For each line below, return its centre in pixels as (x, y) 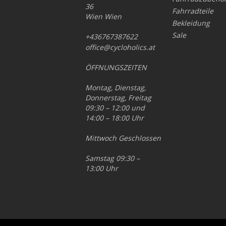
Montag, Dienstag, (115, 88)
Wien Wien (103, 17)
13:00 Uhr (101, 168)
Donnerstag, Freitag (118, 98)
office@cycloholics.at (120, 47)
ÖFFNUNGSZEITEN (116, 68)
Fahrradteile (193, 11)
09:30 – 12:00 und (115, 108)
